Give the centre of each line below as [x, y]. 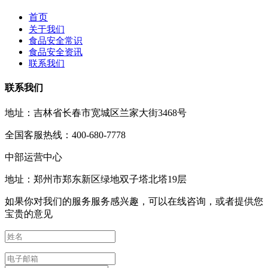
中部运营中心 [33, 157]
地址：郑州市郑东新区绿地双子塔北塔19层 [96, 179]
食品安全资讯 [56, 52]
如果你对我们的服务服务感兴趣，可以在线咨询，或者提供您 [134, 202]
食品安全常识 [56, 40]
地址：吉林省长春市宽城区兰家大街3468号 [96, 113]
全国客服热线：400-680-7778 [65, 135]
